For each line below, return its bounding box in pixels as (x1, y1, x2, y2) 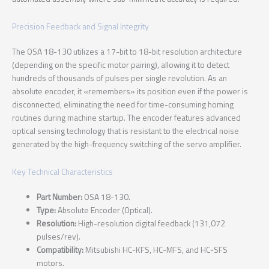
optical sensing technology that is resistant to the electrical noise (12, 125, 239, 138)
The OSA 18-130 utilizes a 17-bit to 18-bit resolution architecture (12, 46, 242, 58)
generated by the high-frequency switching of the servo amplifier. (12, 138, 241, 151)
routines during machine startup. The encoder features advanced (12, 112, 241, 124)
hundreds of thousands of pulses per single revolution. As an (12, 72, 227, 85)
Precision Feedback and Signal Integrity (12, 20, 149, 33)
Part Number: (37, 191, 83, 204)
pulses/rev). (37, 231, 81, 243)
